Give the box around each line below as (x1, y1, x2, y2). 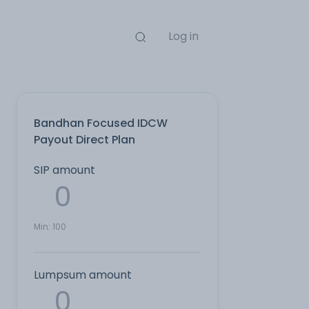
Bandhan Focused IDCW (34, 115, 168, 131)
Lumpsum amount (34, 267, 132, 283)
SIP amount (34, 162, 95, 178)
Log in (168, 28, 199, 44)
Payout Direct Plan (34, 132, 135, 148)
